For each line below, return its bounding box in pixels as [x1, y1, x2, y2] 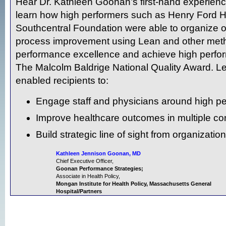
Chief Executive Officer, [56, 158, 115, 164]
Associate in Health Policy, [56, 173, 122, 179]
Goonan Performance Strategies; [56, 165, 143, 172]
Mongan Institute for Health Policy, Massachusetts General [56, 181, 211, 187]
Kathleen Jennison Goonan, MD [56, 150, 141, 156]
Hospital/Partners [56, 188, 102, 194]
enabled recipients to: [16, 75, 108, 86]
